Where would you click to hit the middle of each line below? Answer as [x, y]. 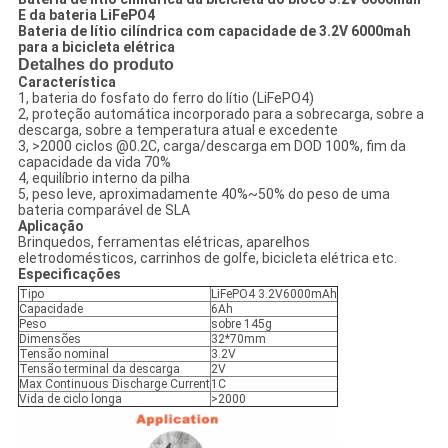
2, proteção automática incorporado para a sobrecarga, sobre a [220, 114]
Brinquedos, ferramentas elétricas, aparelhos [163, 242]
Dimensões [49, 339]
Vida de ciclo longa [70, 399]
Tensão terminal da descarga [99, 369]
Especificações [69, 274]
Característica [66, 82]
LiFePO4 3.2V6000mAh [273, 294]
